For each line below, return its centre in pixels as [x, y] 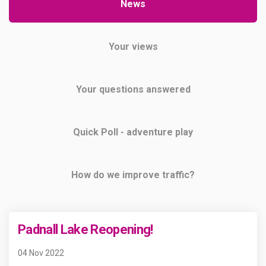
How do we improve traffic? [133, 175]
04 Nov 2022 [41, 253]
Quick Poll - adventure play [133, 132]
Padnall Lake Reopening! [85, 229]
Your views [133, 46]
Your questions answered [133, 89]
